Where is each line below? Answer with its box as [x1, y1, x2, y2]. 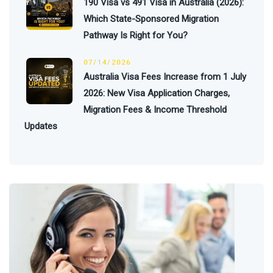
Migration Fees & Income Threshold [83, 104, 227, 115]
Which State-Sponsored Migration [83, 13, 219, 24]
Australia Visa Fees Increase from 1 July [83, 71, 246, 82]
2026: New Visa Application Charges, [83, 87, 230, 99]
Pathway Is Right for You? [83, 29, 188, 41]
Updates [24, 120, 57, 132]
